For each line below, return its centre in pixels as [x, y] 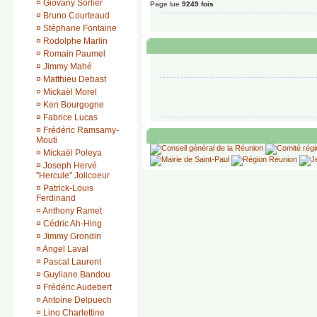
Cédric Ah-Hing [73, 224]
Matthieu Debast [75, 79]
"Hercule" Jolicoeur [73, 175]
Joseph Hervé [70, 166]
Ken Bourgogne [74, 105]
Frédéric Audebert [77, 287]
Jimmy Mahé [68, 67]
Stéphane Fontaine [80, 28]
